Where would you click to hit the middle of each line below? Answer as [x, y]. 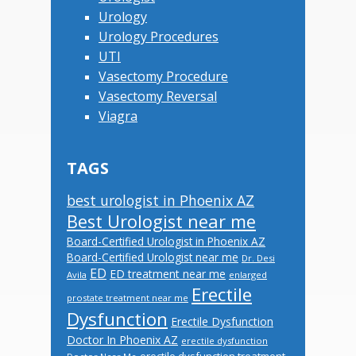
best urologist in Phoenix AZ [161, 200]
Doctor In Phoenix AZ [122, 339]
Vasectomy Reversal [158, 96]
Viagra [118, 116]
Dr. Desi [258, 257]
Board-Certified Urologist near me [153, 257]
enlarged [248, 274]
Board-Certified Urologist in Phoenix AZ [166, 241]
